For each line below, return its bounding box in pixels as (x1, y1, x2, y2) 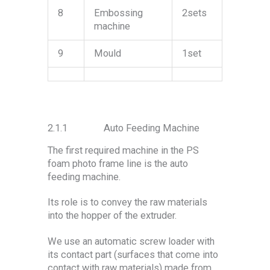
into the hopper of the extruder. (48, 210, 177, 222)
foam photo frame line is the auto (48, 157, 188, 169)
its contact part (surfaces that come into (48, 248, 218, 260)
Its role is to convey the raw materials (48, 196, 207, 209)
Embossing (94, 7, 143, 19)
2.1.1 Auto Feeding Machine (48, 122, 199, 134)
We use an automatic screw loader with (48, 235, 215, 247)
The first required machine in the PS (48, 144, 199, 156)
